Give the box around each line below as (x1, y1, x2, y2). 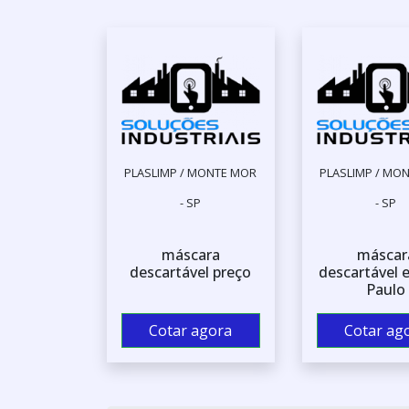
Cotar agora (149, 320, 233, 341)
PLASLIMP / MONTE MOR (124, 164, 257, 182)
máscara (161, 245, 220, 266)
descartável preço (130, 262, 252, 283)
